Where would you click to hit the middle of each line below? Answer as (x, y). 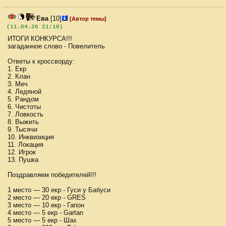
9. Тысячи (22, 130)
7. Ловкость (25, 115)
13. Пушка (23, 160)
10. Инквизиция (31, 137)
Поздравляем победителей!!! (52, 175)
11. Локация (25, 145)
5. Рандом (23, 99)
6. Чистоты (24, 107)
